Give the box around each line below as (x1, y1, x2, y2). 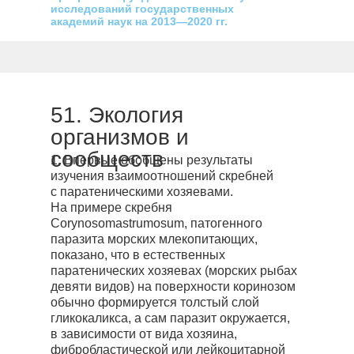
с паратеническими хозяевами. (51, 185, 233, 198)
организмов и (51, 125, 189, 149)
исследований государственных (51, 2, 234, 15)
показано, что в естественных (51, 248, 225, 262)
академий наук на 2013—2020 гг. (51, 15, 228, 28)
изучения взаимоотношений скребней (51, 169, 273, 183)
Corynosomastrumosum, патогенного (51, 217, 262, 230)
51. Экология (51, 103, 183, 127)
